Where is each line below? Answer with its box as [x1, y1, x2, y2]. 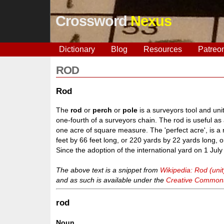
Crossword [55, 13, 130, 29]
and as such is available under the [56, 175, 166, 184]
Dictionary [58, 45, 95, 53]
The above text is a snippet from [56, 165, 160, 174]
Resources [143, 45, 182, 53]
